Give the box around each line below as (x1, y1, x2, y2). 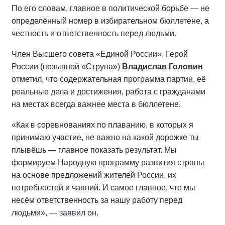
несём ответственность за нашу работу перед (12, 196, 182, 204)
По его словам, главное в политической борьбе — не (12, 4, 209, 13)
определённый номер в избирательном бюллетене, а (12, 17, 209, 25)
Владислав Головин (122, 62, 203, 71)
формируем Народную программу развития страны (12, 158, 204, 167)
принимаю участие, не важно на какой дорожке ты (12, 133, 199, 142)
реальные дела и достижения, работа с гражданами (12, 87, 205, 96)
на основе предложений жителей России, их (12, 171, 176, 179)
